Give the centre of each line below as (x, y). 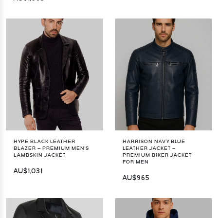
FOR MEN (136, 162)
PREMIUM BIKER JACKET (157, 155)
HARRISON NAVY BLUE (154, 141)
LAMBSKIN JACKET (40, 155)
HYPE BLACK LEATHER (45, 141)
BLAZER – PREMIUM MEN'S (51, 148)
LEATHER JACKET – (149, 148)
